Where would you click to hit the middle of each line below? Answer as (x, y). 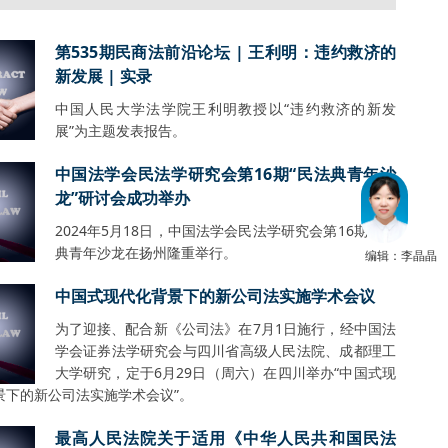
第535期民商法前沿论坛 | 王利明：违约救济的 (225, 52)
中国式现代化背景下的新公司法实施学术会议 (214, 296)
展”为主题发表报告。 (120, 130)
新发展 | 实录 (103, 76)
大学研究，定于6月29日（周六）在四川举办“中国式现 (225, 372)
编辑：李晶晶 (401, 255)
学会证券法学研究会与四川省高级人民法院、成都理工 (225, 350)
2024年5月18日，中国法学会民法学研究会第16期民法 (225, 230)
